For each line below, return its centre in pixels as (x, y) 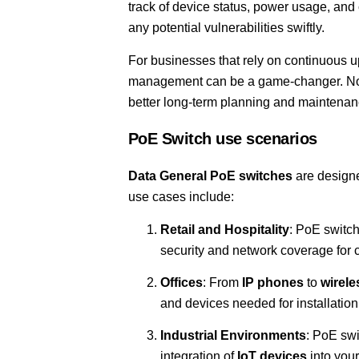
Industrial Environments (233, 336)
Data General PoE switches (210, 176)
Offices (181, 282)
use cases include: (181, 197)
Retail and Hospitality (224, 229)
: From (222, 282)
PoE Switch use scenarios (222, 139)
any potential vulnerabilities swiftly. (226, 28)
